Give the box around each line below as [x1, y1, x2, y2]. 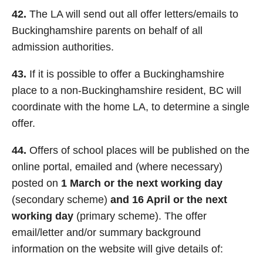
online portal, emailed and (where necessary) [12, 161, 222, 173]
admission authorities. [12, 41, 114, 53]
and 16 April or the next [110, 194, 227, 205]
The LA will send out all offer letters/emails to [26, 8, 238, 20]
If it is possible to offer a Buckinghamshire [26, 68, 224, 80]
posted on [12, 177, 61, 189]
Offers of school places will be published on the [26, 144, 249, 156]
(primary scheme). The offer [73, 210, 207, 222]
